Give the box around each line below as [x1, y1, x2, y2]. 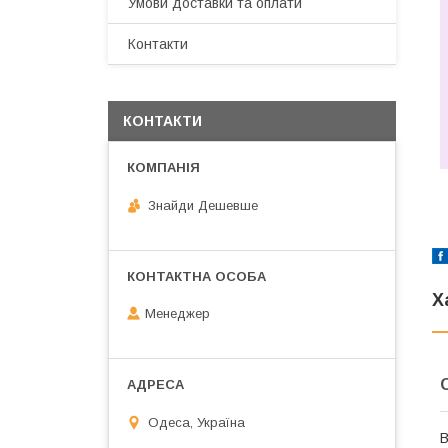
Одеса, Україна [148, 414, 245, 430]
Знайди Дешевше [148, 197, 258, 213]
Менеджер [145, 306, 210, 322]
